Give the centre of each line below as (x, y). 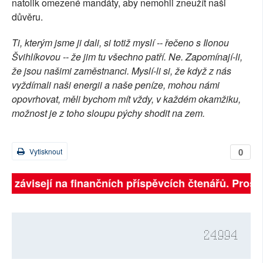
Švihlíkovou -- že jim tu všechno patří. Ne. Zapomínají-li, (127, 57)
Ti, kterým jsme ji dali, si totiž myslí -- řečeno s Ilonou (120, 43)
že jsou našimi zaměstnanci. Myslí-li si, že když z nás (122, 71)
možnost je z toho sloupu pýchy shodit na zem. (108, 113)
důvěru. (27, 17)
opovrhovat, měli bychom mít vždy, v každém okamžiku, (126, 99)
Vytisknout (45, 151)
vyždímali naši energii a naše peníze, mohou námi (116, 85)
